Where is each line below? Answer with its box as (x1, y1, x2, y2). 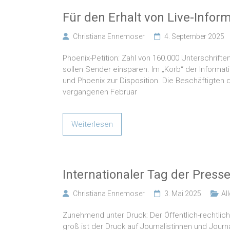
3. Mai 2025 (164, 189, 201, 198)
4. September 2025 (164, 32, 224, 41)
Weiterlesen (71, 120, 113, 129)
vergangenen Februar (63, 87, 137, 97)
